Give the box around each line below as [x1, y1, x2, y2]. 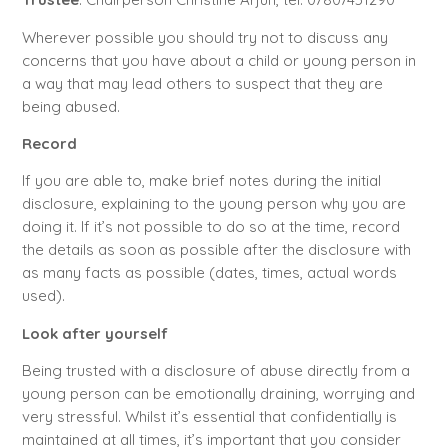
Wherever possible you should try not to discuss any [21, 27, 388, 47]
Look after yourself [21, 323, 168, 343]
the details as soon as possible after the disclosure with [21, 240, 411, 260]
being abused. [21, 96, 120, 116]
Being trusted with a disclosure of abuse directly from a [21, 361, 410, 381]
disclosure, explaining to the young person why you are [21, 194, 406, 214]
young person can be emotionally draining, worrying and [21, 384, 415, 404]
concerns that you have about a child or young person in [21, 50, 416, 70]
